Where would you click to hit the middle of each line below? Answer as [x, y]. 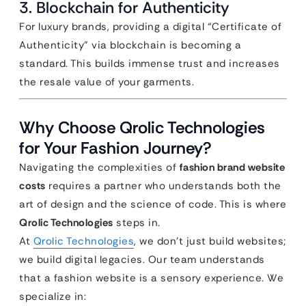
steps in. [137, 223]
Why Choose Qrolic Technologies [142, 127]
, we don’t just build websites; [210, 241]
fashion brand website [232, 167]
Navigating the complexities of [99, 167]
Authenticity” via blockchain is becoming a [130, 45]
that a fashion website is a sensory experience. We [151, 278]
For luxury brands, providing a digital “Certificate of [150, 27]
